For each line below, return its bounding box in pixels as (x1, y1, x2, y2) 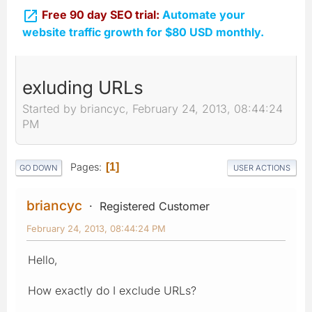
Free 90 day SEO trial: (42, 8, 162, 22)
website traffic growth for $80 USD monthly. (22, 24, 264, 39)
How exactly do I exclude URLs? (28, 283, 196, 297)
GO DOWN (19, 162, 58, 173)
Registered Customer (100, 198, 210, 213)
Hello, (28, 252, 58, 267)
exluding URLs (22, 76, 143, 98)
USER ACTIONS (233, 162, 290, 173)
